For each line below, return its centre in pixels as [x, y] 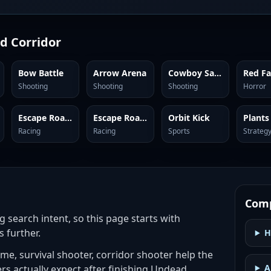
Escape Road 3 [143, 118]
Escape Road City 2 [68, 118]
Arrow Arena [119, 73]
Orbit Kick [189, 118]
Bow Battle [41, 73]
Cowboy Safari [217, 73]
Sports [179, 131]
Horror [255, 86]
